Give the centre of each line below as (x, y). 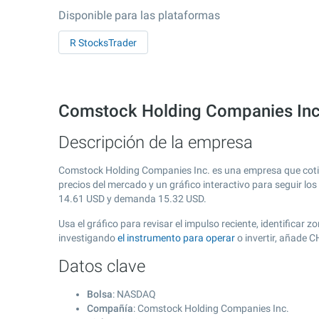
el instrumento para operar (176, 238)
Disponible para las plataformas (139, 15)
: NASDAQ (134, 294)
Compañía (110, 308)
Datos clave (102, 266)
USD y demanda (121, 199)
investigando (88, 238)
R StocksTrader (103, 43)
